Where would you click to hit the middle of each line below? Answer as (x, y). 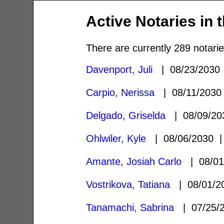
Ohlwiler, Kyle (116, 138)
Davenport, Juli (119, 69)
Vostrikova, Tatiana (128, 184)
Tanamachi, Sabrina (130, 207)
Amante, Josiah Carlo (134, 161)
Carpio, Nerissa (120, 92)
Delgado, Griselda (126, 115)
